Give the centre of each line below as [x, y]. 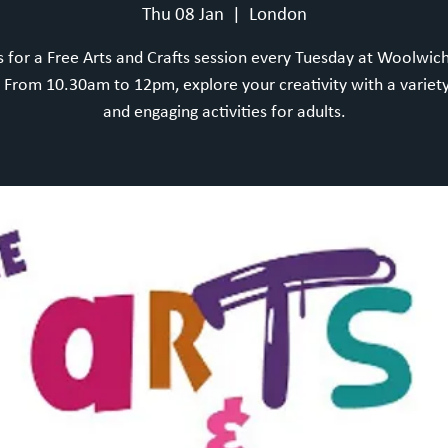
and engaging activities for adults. [224, 113]
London [277, 16]
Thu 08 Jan [182, 16]
